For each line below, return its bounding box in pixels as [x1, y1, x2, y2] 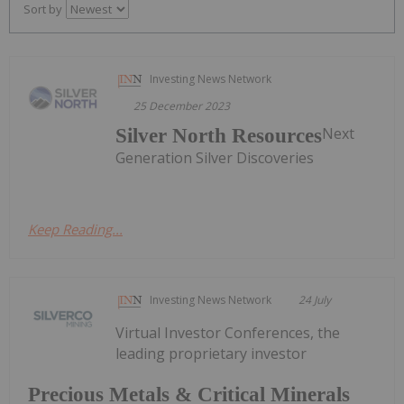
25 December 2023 [133, 97, 231, 114]
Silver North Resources [115, 124, 323, 147]
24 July [298, 291, 332, 308]
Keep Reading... [28, 219, 123, 238]
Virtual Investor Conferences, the [115, 322, 341, 343]
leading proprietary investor [115, 343, 308, 363]
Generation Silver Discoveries [115, 147, 315, 168]
